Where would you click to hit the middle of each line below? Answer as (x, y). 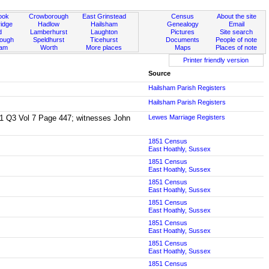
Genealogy (183, 24)
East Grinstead (104, 16)
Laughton (104, 32)
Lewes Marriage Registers (186, 117)
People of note (237, 40)
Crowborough (49, 16)
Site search (237, 32)
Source (159, 73)
